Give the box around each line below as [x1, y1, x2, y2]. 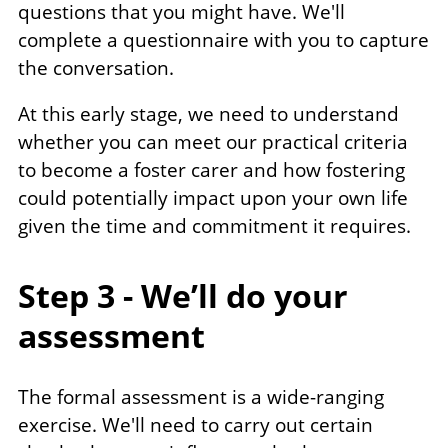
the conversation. [18, 55, 174, 82]
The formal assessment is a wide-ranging [18, 384, 384, 411]
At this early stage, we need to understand [18, 101, 399, 128]
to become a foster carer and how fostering [18, 157, 405, 184]
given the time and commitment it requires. [18, 213, 411, 240]
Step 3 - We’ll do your [18, 274, 348, 318]
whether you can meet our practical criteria [18, 129, 408, 156]
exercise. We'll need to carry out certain [18, 412, 373, 439]
